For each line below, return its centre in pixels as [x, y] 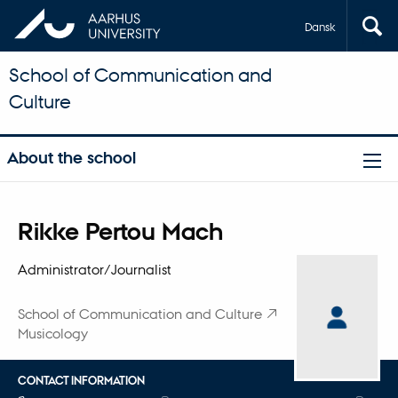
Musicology [52, 333]
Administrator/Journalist [94, 269]
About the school [71, 158]
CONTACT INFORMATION [81, 381]
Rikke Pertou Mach [120, 231]
